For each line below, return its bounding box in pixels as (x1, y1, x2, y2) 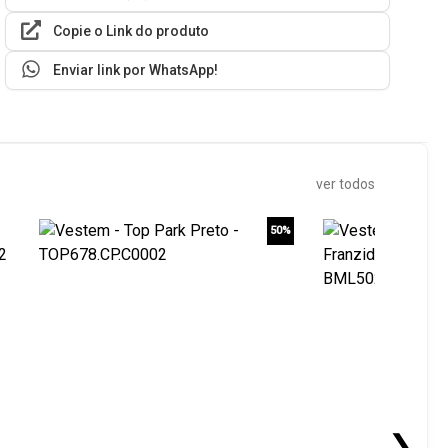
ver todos (315, 176, 375, 193)
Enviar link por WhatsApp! (53, 62, 219, 79)
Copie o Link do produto (53, 23, 210, 40)
